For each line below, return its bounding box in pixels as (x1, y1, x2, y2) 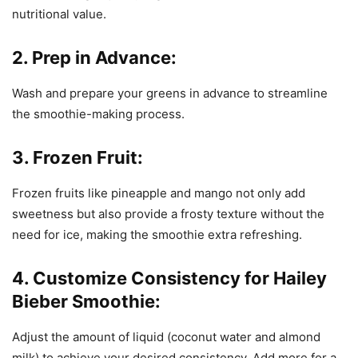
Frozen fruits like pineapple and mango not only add (12, 185, 305, 201)
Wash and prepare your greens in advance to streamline (12, 86, 328, 101)
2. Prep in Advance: (12, 47, 177, 69)
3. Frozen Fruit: (12, 147, 143, 169)
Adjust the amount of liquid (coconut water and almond (12, 329, 320, 345)
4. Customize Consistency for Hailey (12, 268, 327, 289)
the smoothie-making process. (12, 106, 185, 122)
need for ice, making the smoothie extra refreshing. (12, 227, 302, 243)
